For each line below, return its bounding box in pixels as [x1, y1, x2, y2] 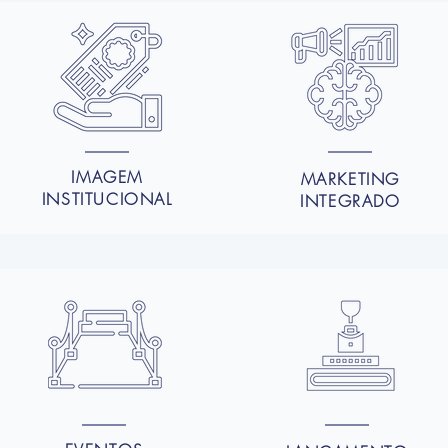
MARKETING [300, 168, 401, 190]
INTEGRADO [300, 190, 401, 212]
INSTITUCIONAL [41, 188, 173, 210]
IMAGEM [71, 166, 143, 188]
